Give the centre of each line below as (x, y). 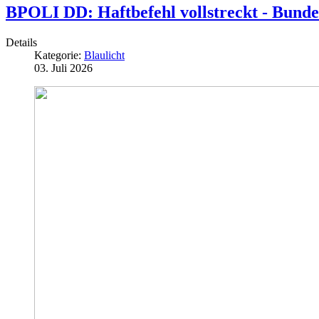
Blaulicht (104, 56)
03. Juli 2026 (63, 68)
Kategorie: (59, 56)
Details (21, 43)
